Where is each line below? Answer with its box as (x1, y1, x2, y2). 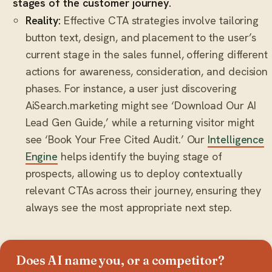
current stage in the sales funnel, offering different (25, 47, 268, 62)
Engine (25, 149, 58, 164)
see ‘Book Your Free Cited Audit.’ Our (25, 132, 208, 147)
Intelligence (208, 132, 265, 147)
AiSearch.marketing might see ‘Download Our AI (25, 98, 256, 113)
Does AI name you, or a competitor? (15, 253, 225, 268)
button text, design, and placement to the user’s (25, 30, 257, 45)
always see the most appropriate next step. (25, 200, 232, 215)
